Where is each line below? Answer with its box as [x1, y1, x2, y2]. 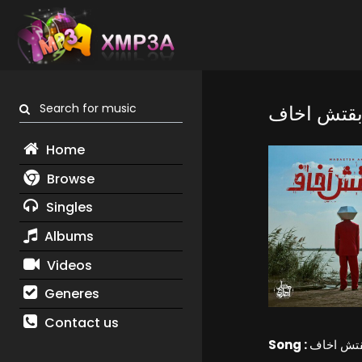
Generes [40, 284, 99, 304]
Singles [42, 198, 93, 217]
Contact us [40, 313, 119, 332]
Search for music [30, 100, 137, 117]
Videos [43, 255, 92, 275]
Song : [267, 336, 309, 354]
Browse [43, 169, 95, 188]
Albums [40, 226, 94, 246]
